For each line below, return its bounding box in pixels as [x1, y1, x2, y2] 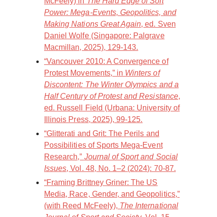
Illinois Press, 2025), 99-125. [44, 115, 143, 124]
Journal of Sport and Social [84, 153, 178, 161]
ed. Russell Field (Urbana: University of [44, 104, 180, 112]
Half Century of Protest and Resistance [44, 92, 178, 101]
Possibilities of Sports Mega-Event [44, 141, 163, 150]
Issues [44, 164, 67, 173]
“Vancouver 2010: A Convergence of [44, 57, 169, 66]
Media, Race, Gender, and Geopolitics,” [44, 190, 180, 199]
